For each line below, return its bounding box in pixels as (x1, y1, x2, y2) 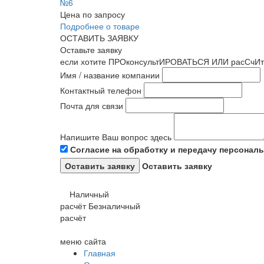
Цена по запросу (60, 8, 125, 20)
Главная (84, 247, 115, 259)
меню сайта (60, 235, 106, 247)
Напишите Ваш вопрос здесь (60, 131, 171, 143)
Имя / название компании (60, 69, 160, 81)
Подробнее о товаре (60, 20, 140, 32)
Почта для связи (60, 100, 123, 111)
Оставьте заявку (60, 44, 122, 55)
